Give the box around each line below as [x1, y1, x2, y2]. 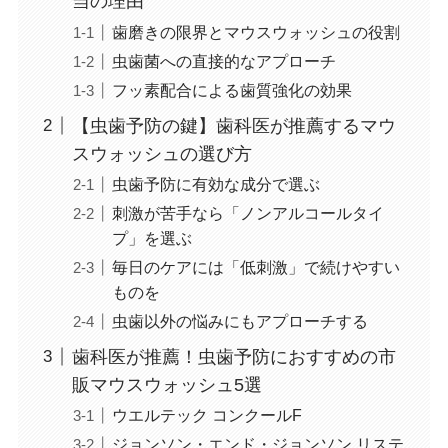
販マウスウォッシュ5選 [71, 374, 262, 395]
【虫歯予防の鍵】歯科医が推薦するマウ [71, 115, 396, 136]
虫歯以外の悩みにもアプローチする [111, 311, 368, 330]
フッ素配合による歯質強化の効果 [111, 80, 352, 99]
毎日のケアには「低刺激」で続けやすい [111, 257, 400, 276]
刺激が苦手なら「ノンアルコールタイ [111, 203, 384, 222]
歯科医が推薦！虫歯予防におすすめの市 [71, 346, 396, 367]
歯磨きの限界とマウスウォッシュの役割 [111, 22, 400, 41]
